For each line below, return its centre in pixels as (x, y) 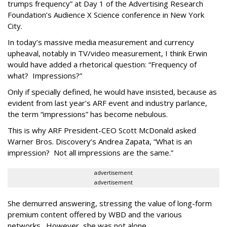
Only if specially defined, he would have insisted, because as (112, 92)
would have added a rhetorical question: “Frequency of (102, 64)
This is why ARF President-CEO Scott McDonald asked (102, 130)
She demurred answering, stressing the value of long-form (110, 203)
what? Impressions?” (45, 75)
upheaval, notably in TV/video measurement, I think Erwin (107, 53)
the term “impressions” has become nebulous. (90, 114)
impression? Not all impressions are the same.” (90, 153)
